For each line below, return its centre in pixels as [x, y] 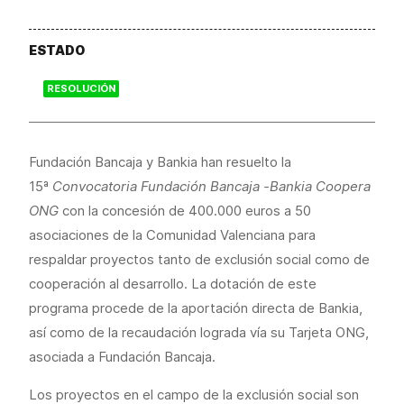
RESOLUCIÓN [81, 88]
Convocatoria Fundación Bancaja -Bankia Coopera [211, 186]
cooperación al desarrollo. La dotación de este [173, 284]
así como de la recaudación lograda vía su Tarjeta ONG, [199, 332]
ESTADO [57, 50]
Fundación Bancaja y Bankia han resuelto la [160, 162]
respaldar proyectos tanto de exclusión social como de [199, 259]
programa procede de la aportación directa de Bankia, [196, 308]
